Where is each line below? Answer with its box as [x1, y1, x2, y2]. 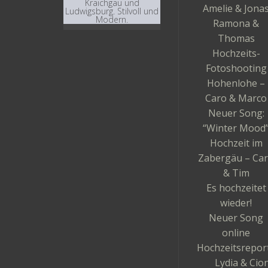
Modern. [96, 14, 128, 26]
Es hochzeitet [206, 181, 266, 194]
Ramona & [213, 17, 259, 30]
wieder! [220, 196, 252, 209]
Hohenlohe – [207, 77, 265, 90]
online [222, 226, 250, 239]
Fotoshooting [205, 62, 267, 75]
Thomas [217, 32, 255, 45]
